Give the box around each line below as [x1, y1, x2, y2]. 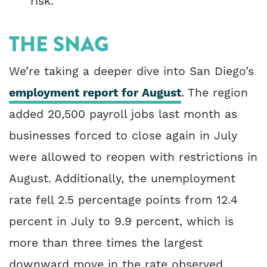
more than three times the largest [9, 236, 203, 252]
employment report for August [9, 86, 181, 101]
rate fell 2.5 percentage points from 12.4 [9, 193, 238, 209]
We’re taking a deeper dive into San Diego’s [9, 64, 254, 80]
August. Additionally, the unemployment [9, 172, 235, 187]
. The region [181, 86, 248, 101]
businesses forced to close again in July [9, 129, 237, 144]
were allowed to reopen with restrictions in [9, 150, 257, 166]
